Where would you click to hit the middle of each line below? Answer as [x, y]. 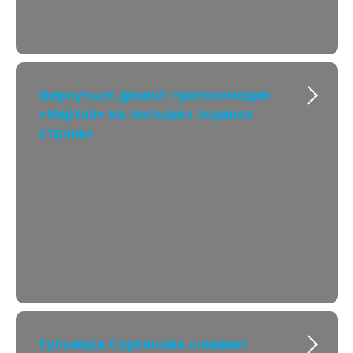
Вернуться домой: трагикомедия [155, 95]
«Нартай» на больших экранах [146, 114]
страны [65, 133]
